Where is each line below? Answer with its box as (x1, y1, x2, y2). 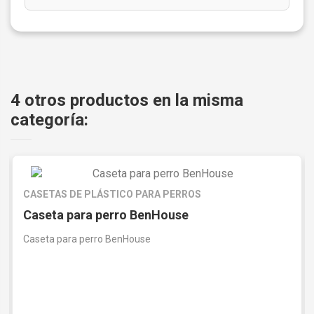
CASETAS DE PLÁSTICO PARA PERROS (23, 188, 201, 200)
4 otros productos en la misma (11, 90, 243, 111)
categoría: (11, 110, 88, 130)
